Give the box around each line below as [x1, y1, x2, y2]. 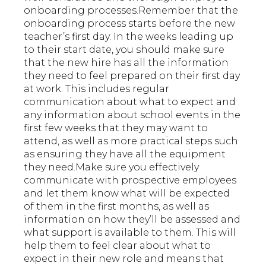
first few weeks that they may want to [24, 122, 208, 134]
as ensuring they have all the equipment [24, 148, 226, 160]
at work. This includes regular [24, 83, 170, 95]
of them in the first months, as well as [24, 201, 210, 213]
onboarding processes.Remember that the [24, 5, 239, 17]
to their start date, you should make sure [24, 44, 225, 56]
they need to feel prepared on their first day [24, 70, 240, 82]
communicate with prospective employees [24, 175, 237, 186]
